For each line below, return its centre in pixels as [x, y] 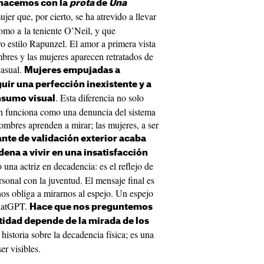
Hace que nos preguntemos [91, 207]
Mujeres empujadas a [72, 70]
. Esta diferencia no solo [100, 98]
